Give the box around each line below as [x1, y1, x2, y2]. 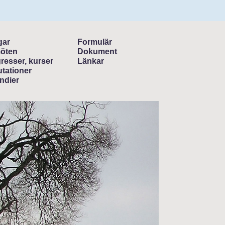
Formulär [77, 38, 112, 47]
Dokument [77, 47, 117, 56]
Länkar [77, 57, 104, 66]
